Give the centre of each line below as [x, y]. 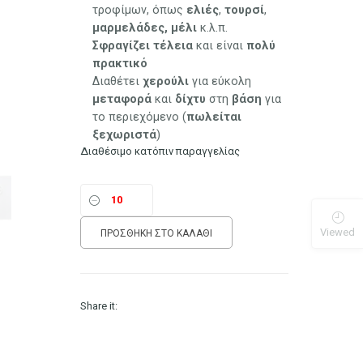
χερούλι [166, 81]
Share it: [99, 305]
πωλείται [214, 116]
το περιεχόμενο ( [140, 116]
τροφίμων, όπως [140, 9]
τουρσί [245, 9]
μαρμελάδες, [130, 27]
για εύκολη [220, 81]
